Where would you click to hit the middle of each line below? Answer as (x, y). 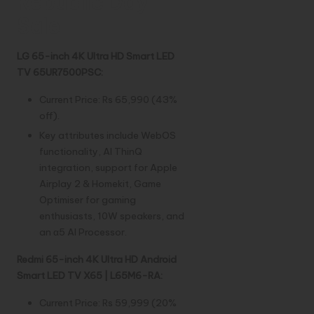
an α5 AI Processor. (83, 232)
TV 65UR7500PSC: (60, 73)
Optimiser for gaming (88, 200)
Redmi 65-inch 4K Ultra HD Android (97, 260)
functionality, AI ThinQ (91, 152)
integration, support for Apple (108, 168)
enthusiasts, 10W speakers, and (112, 216)
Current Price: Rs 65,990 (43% (108, 100)
